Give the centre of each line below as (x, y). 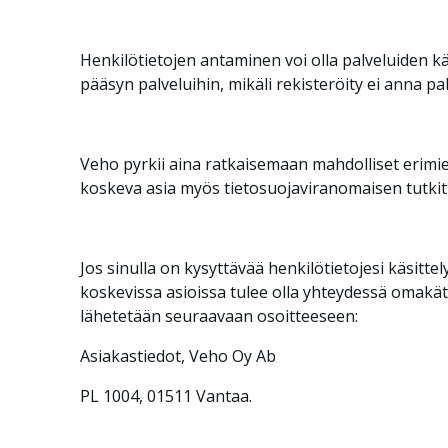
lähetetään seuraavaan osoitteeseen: (219, 316)
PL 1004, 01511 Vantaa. (166, 396)
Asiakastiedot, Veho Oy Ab (178, 356)
